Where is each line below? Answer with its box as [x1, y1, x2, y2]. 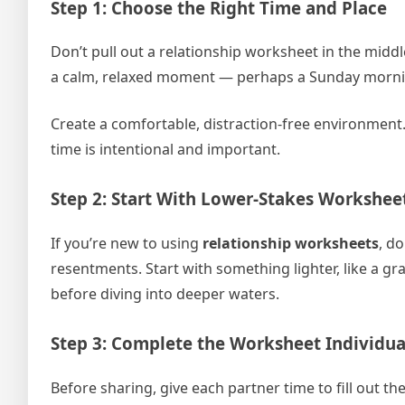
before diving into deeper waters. [51, 284, 279, 305]
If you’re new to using [51, 233, 202, 254]
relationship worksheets [202, 233, 379, 254]
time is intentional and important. [51, 139, 280, 160]
